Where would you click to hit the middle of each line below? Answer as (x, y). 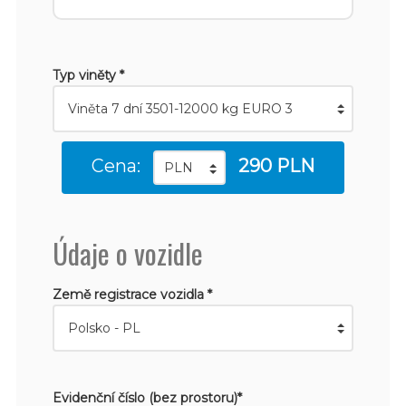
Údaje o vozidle (127, 252)
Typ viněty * (88, 75)
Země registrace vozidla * (132, 294)
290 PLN (276, 165)
